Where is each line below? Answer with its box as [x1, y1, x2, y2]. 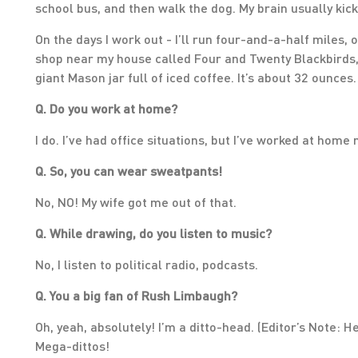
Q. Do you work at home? [35, 101, 177, 116]
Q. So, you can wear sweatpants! [35, 163, 222, 178]
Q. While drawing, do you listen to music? [35, 225, 272, 241]
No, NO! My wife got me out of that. [35, 194, 237, 209]
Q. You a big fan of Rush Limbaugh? [35, 288, 237, 303]
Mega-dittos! [35, 338, 109, 353]
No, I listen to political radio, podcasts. [35, 257, 258, 272]
